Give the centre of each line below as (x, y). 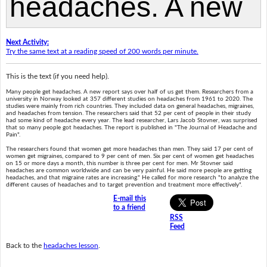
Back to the (24, 245)
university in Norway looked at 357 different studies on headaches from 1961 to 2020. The (129, 99)
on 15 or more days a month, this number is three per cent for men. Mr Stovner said (119, 164)
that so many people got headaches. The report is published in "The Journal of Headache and (131, 128)
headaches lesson (71, 245)
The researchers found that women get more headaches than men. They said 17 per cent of (129, 149)
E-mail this (129, 199)
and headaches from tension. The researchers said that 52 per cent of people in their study (128, 114)
